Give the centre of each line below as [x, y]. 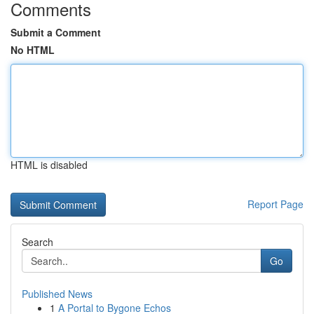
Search [37, 242]
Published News [57, 294]
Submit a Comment [56, 32]
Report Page [275, 204]
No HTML [33, 50]
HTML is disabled [49, 165]
